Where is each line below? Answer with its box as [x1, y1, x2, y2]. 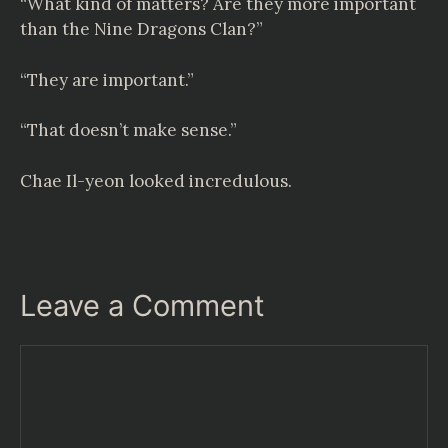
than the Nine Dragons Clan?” [20, 18, 263, 40]
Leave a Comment [20, 288, 265, 323]
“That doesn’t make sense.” [20, 119, 237, 141]
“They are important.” [20, 68, 194, 91]
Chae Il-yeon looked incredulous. [20, 169, 292, 192]
